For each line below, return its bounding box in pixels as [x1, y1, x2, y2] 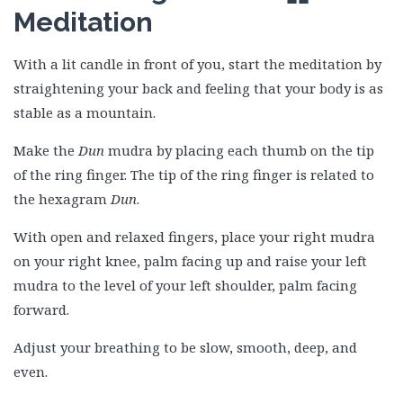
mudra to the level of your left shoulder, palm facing [13, 276, 357, 294]
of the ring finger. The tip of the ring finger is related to [13, 166, 374, 184]
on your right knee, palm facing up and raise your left [13, 252, 367, 270]
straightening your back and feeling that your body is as [13, 79, 383, 97]
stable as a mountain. [13, 103, 156, 121]
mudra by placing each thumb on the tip [108, 141, 374, 159]
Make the [13, 141, 78, 159]
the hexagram [13, 190, 111, 208]
